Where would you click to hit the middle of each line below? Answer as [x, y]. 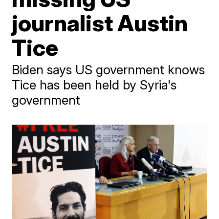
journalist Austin [100, 23]
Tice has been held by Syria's [94, 85]
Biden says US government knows [109, 70]
